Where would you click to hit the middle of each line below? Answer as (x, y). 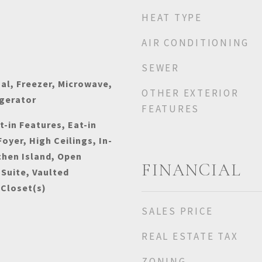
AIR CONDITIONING (195, 43)
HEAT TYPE (172, 18)
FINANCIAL (192, 170)
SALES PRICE (177, 211)
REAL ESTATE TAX (190, 236)
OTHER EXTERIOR (190, 93)
